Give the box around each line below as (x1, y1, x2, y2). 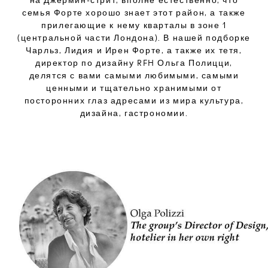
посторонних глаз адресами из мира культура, (24, 95, 244, 105)
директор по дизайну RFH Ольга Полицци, (35, 57, 233, 68)
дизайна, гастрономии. (80, 108, 188, 118)
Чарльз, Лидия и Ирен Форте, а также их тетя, (26, 45, 242, 55)
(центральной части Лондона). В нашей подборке (17, 32, 251, 42)
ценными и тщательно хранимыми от (46, 83, 222, 93)
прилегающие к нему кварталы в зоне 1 (41, 20, 227, 30)
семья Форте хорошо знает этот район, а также (22, 7, 246, 17)
